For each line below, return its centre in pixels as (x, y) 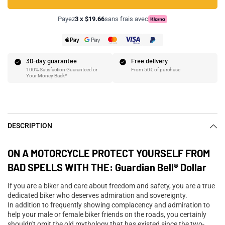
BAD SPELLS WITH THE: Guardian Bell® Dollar (107, 167)
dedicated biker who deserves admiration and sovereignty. (97, 196)
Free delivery (149, 61)
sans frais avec (127, 19)
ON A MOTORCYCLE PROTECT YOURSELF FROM (109, 153)
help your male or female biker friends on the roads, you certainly (107, 215)
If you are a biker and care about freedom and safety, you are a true (111, 186)
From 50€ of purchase (156, 70)
